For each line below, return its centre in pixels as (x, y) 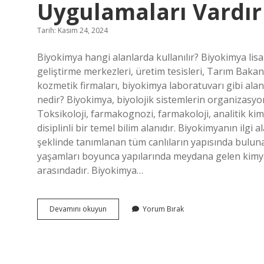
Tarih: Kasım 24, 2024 (72, 30)
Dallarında (123, 240)
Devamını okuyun (78, 209)
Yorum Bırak (163, 209)
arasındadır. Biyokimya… (90, 170)
